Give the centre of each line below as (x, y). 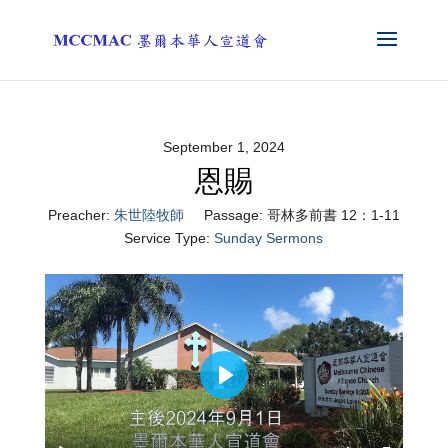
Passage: (233, 215)
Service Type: (167, 238)
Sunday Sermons (269, 238)
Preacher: (78, 215)
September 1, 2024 (223, 147)
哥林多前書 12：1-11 (333, 215)
